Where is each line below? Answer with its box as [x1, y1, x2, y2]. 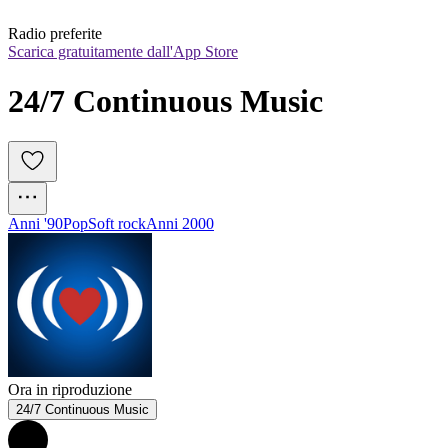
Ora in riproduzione [8, 381, 132, 399]
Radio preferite [8, 25, 102, 43]
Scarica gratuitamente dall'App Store [8, 43, 238, 61]
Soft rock [88, 215, 146, 233]
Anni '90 [8, 215, 63, 233]
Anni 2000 [146, 215, 214, 233]
